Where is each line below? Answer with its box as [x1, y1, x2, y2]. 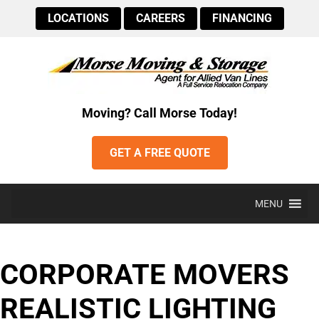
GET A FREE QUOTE [109, 145, 210, 159]
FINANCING [211, 11, 272, 26]
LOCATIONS [47, 11, 109, 26]
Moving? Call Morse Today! [82, 105, 237, 121]
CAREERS [135, 11, 185, 26]
